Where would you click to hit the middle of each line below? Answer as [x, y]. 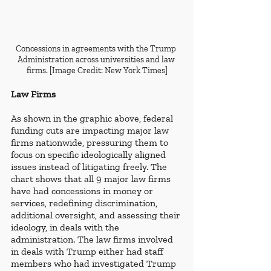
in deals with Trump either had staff [88, 252]
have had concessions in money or [83, 191]
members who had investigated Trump [95, 264]
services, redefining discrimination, [85, 203]
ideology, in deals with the [66, 227]
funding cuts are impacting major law [91, 131]
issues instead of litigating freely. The [90, 167]
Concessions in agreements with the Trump [97, 49]
